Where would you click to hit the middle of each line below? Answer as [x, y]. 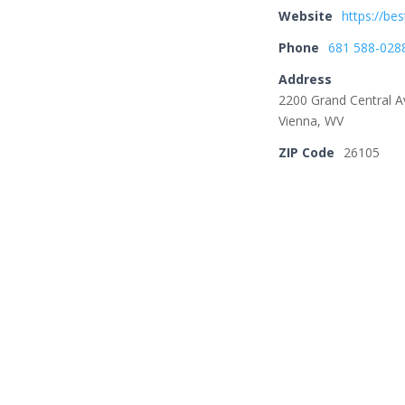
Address [306, 79]
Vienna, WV [311, 121]
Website [306, 16]
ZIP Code [307, 152]
